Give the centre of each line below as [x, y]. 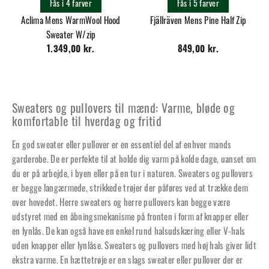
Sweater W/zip [71, 35]
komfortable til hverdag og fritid [87, 121]
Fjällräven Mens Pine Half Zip [198, 20]
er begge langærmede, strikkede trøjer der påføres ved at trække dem [130, 188]
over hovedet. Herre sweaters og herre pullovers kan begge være [121, 202]
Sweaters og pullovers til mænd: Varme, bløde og [124, 108]
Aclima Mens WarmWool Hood [71, 20]
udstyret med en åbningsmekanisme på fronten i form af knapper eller [131, 216]
